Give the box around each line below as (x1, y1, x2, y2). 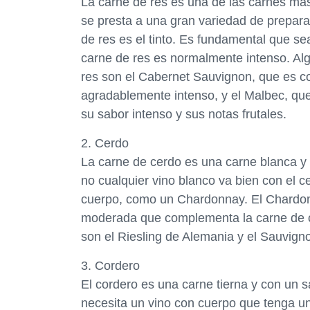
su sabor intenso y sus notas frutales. (81, 107, 286, 121)
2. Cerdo (81, 136, 129, 150)
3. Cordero (81, 259, 140, 273)
